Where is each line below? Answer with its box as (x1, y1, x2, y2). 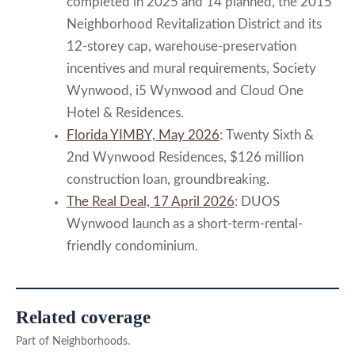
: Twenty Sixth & (219, 129, 314, 143)
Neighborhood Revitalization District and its (66, 18, 322, 32)
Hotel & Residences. (66, 107, 184, 120)
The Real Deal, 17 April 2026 (66, 196, 235, 209)
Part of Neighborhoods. (16, 336, 130, 348)
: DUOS (234, 196, 280, 209)
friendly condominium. (66, 240, 198, 254)
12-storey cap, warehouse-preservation (66, 40, 296, 54)
